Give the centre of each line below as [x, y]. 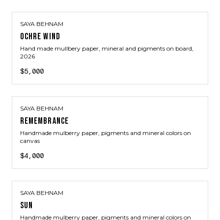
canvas [30, 141]
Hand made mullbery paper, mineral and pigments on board [106, 48]
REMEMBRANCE [44, 121]
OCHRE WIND [40, 37]
